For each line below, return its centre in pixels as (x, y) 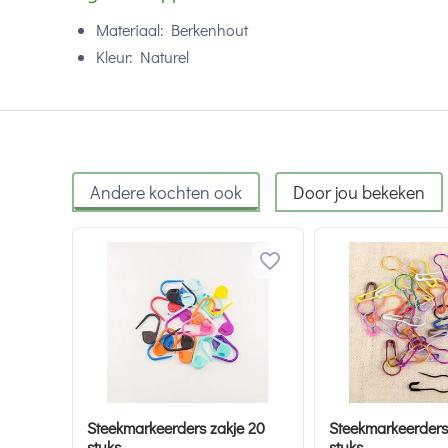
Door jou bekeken (359, 192)
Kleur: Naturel (142, 56)
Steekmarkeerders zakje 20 (176, 428)
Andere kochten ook (166, 192)
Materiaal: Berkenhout (172, 29)
